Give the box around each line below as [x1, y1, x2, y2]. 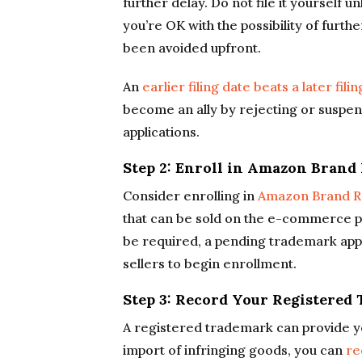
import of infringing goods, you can [123, 342, 346, 358]
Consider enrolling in [123, 187, 258, 204]
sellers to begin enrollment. [123, 255, 297, 271]
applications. [123, 124, 200, 140]
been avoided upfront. [123, 40, 261, 56]
